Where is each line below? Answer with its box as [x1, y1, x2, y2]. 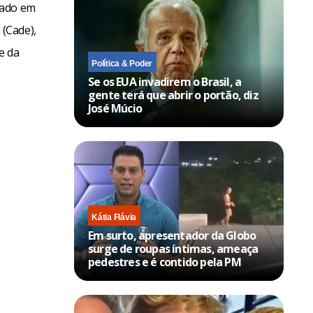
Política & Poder [92, 59, 153, 69]
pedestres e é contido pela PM [88, 254, 241, 270]
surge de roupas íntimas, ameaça [88, 241, 259, 257]
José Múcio [88, 101, 142, 117]
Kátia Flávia [92, 212, 137, 223]
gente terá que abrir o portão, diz [88, 87, 259, 103]
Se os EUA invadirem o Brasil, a [88, 74, 242, 90]
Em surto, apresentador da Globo [88, 228, 256, 244]
